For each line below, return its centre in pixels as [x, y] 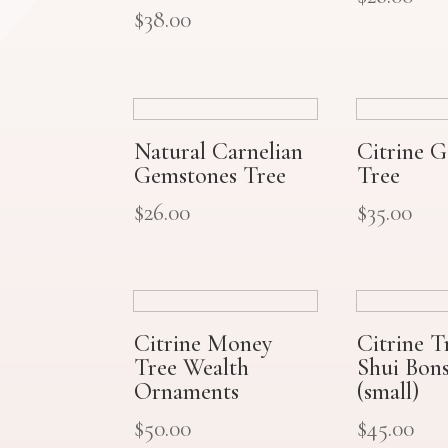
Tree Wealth [192, 368]
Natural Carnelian [219, 151]
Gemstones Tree [210, 175]
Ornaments [187, 392]
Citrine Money [203, 344]
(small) [388, 392]
